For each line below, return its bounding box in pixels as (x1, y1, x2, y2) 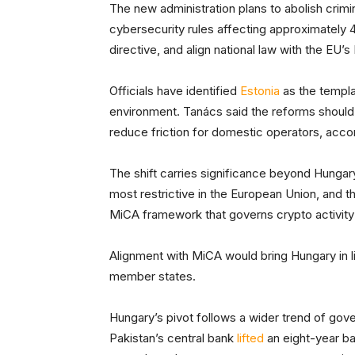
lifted (237, 330, 264, 346)
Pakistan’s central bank (109, 330, 237, 346)
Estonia (240, 83, 280, 99)
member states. (109, 269, 196, 284)
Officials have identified (109, 83, 240, 99)
